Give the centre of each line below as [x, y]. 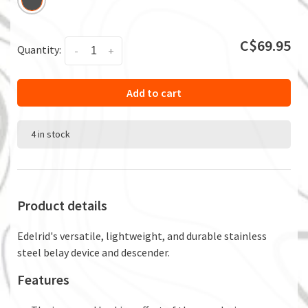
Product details [62, 205]
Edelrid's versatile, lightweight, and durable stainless [142, 235]
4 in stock [51, 134]
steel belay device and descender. [93, 252]
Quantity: [39, 49]
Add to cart [154, 92]
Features [43, 279]
